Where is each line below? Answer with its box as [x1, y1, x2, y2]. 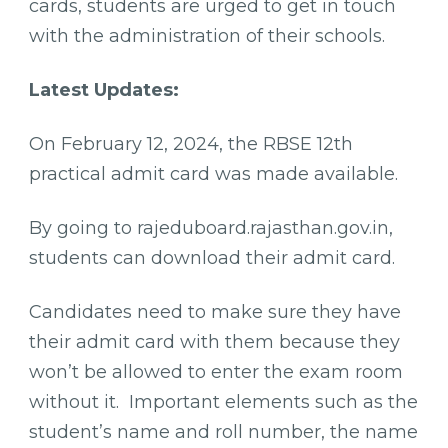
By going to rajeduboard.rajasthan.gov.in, [29, 216, 393, 239]
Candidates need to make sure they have [29, 300, 401, 323]
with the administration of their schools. [29, 24, 390, 47]
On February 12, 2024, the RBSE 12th [29, 132, 353, 155]
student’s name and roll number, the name [29, 420, 418, 443]
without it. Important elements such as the [29, 390, 418, 413]
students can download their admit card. [29, 246, 395, 269]
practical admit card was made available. [29, 162, 403, 185]
